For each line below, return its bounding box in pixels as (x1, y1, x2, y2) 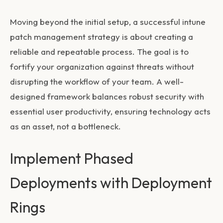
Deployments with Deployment (10, 173, 212, 192)
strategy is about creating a (86, 31, 193, 42)
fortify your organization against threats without (10, 61, 194, 72)
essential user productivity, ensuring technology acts (10, 106, 211, 116)
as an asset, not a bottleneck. (10, 120, 121, 131)
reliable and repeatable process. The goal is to (10, 46, 189, 57)
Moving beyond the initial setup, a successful (10, 16, 182, 27)
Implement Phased (10, 148, 133, 168)
